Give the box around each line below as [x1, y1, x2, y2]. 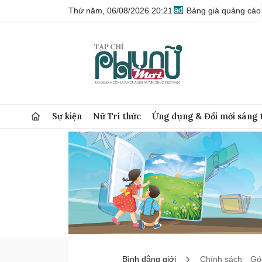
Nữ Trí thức [93, 111, 142, 122]
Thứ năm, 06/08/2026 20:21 [68, 6, 173, 15]
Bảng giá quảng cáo [184, 6, 261, 15]
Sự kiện [52, 111, 82, 122]
